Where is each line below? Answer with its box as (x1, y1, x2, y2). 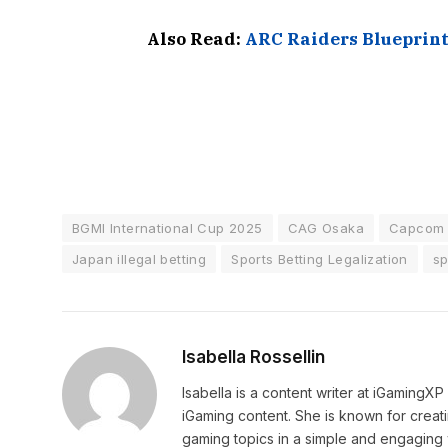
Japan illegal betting (72, 251, 207, 268)
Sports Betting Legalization (231, 251, 408, 268)
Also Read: (147, 28, 245, 51)
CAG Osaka (287, 220, 365, 237)
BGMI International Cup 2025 (72, 220, 263, 237)
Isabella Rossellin (182, 347, 325, 368)
